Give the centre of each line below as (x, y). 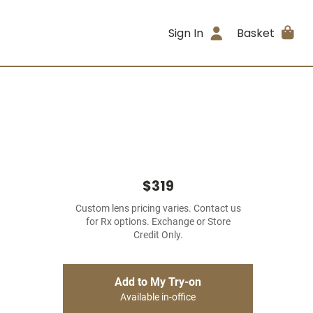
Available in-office (158, 297)
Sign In (186, 33)
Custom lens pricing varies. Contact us (158, 209)
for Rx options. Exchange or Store (158, 222)
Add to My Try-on (158, 282)
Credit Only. (158, 235)
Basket (255, 33)
